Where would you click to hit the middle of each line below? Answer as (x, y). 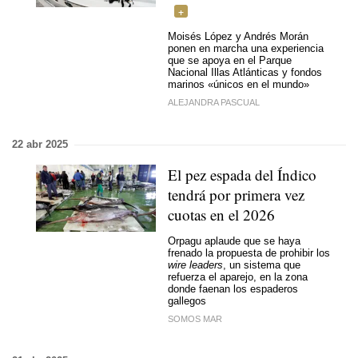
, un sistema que (262, 265)
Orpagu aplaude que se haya (234, 241)
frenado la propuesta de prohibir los (249, 253)
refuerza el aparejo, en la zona (238, 276)
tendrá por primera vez (236, 195)
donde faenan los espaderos (233, 288)
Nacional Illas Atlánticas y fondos (245, 72)
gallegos (187, 300)
